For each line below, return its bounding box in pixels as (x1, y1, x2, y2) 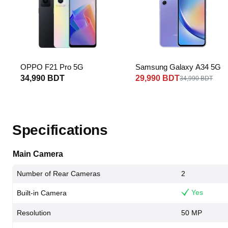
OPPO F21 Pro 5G (20, 63, 83, 71)
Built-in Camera (17, 189, 67, 197)
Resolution (17, 209, 51, 217)
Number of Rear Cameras (17, 169, 100, 178)
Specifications (12, 122, 108, 138)
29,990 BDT (135, 74, 180, 82)
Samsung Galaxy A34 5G (135, 63, 221, 71)
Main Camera (13, 150, 63, 158)
